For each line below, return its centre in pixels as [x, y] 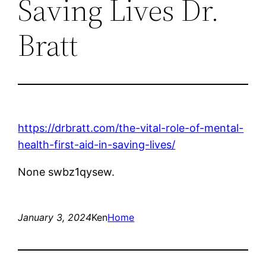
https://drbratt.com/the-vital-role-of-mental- [131, 128]
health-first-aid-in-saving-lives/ [97, 144]
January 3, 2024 [55, 217]
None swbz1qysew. [66, 172]
